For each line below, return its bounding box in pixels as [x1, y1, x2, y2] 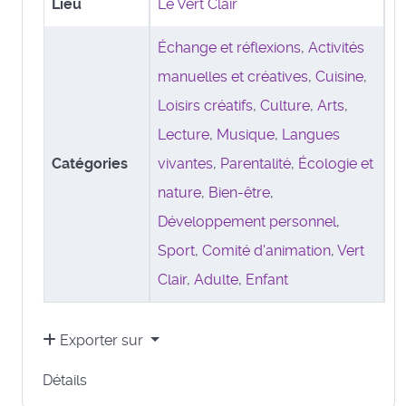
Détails [43, 371, 87, 389]
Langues [282, 125, 340, 143]
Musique [217, 125, 275, 143]
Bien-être [208, 183, 270, 201]
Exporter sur [56, 331, 147, 349]
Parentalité [220, 154, 291, 172]
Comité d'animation [202, 241, 331, 259]
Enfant [246, 270, 288, 288]
